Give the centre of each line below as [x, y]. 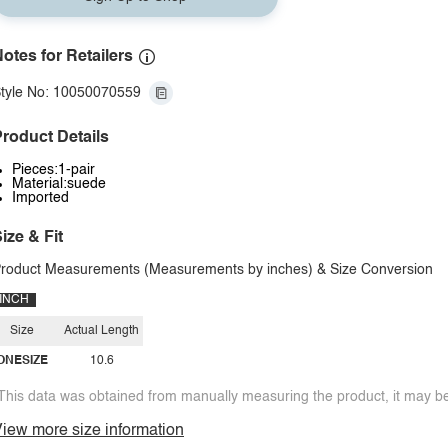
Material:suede [59, 184]
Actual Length [101, 331]
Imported [40, 198]
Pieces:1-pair [53, 170]
